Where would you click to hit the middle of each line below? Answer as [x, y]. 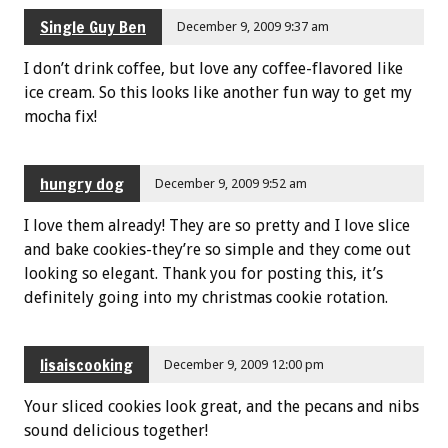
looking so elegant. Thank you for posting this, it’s [203, 274]
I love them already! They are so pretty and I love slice [217, 226]
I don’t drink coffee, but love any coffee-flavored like [213, 69]
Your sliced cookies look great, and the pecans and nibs [221, 406]
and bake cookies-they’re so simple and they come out [217, 250]
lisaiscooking [86, 364]
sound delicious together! [116, 430]
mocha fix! [60, 117]
